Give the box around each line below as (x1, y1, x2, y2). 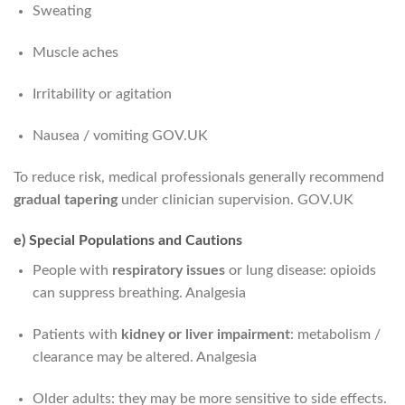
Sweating (32, 4, 91, 19)
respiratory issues (111, 263, 225, 278)
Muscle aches (32, 45, 118, 61)
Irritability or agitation (32, 87, 172, 101)
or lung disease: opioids (224, 263, 376, 278)
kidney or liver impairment (120, 327, 290, 343)
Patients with (32, 327, 121, 343)
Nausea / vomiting (32, 127, 152, 143)
